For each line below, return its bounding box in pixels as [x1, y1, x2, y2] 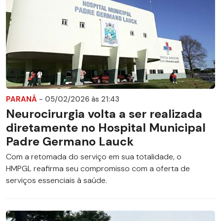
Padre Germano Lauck [6, 133, 134, 149]
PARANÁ [6, 94, 39, 104]
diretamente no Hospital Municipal [6, 119, 206, 135]
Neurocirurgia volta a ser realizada [6, 106, 202, 121]
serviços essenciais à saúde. [6, 175, 107, 185]
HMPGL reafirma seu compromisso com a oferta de [6, 163, 190, 174]
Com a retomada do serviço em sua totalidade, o [6, 151, 182, 162]
